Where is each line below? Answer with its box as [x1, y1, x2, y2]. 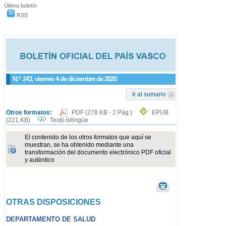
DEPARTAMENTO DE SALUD [6, 215, 95, 223]
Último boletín [4, 2, 37, 9]
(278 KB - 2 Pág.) [85, 109, 134, 116]
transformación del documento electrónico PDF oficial [25, 149, 171, 156]
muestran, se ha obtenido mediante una [25, 141, 134, 149]
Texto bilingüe [50, 117, 88, 124]
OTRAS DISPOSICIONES [6, 197, 101, 206]
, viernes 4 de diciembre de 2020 [32, 75, 117, 83]
